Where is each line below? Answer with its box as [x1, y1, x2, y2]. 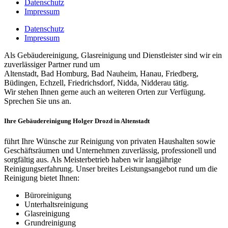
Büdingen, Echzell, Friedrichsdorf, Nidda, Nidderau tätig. [4, 78, 189, 88]
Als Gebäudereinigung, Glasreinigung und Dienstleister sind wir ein [4, 51, 222, 60]
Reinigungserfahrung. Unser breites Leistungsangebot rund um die [4, 164, 217, 173]
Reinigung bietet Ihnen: [4, 173, 79, 182]
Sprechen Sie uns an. [4, 97, 71, 106]
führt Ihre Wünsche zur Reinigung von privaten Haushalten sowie [4, 136, 215, 146]
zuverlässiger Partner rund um [4, 60, 100, 69]
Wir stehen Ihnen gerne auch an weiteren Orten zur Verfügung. [4, 88, 206, 97]
